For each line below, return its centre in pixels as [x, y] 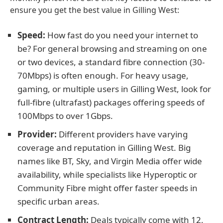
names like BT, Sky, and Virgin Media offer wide [110, 161]
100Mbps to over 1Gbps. [65, 116]
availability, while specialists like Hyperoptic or [107, 174]
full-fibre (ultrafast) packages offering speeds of [111, 102]
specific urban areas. [58, 201]
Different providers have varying [122, 134]
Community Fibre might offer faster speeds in [108, 188]
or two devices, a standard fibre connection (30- [111, 62]
